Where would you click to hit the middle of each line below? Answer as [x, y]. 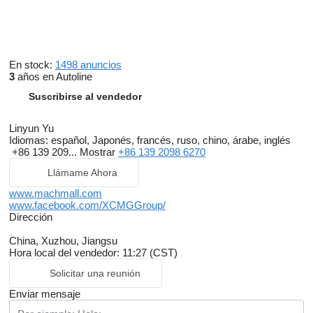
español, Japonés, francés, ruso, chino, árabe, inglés [169, 140]
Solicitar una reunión [95, 274]
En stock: [32, 65]
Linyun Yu [31, 129]
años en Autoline [53, 77]
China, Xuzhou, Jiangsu [63, 241]
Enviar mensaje [45, 294]
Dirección [31, 217]
